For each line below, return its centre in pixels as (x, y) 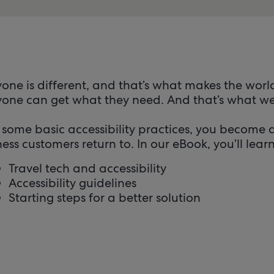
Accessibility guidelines (72, 183)
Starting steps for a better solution (105, 198)
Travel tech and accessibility (87, 168)
